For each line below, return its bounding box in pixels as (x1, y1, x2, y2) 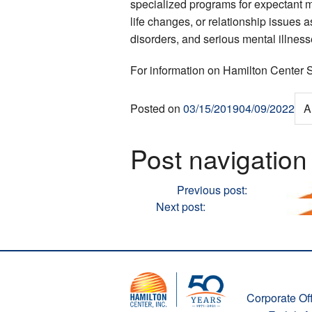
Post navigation (130, 139, 307, 177)
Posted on (130, 100, 183, 116)
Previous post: (177, 181, 247, 198)
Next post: (156, 198, 205, 214)
